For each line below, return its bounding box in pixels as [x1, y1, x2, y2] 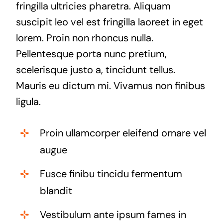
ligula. [15, 95, 41, 108]
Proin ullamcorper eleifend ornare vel [39, 126, 206, 139]
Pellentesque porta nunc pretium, [15, 47, 167, 60]
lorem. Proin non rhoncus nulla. [15, 31, 153, 44]
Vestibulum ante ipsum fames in [39, 208, 186, 221]
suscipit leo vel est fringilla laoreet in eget [15, 15, 203, 28]
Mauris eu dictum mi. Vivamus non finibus [15, 79, 205, 92]
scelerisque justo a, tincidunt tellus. [15, 63, 175, 76]
